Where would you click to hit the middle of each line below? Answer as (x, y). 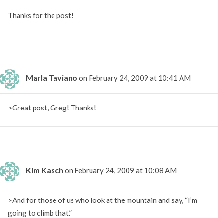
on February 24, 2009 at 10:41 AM (135, 78)
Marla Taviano (52, 77)
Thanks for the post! (41, 15)
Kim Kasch (45, 170)
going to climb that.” (40, 212)
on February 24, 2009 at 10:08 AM (121, 170)
